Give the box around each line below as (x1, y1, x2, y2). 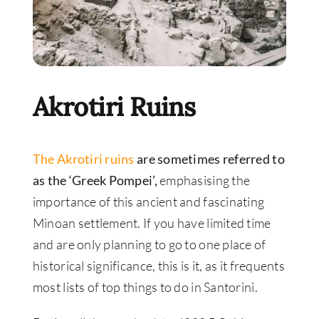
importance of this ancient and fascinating (32, 194, 265, 209)
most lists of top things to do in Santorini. (32, 279, 258, 295)
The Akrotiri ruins (32, 151, 135, 167)
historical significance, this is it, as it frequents (32, 258, 285, 273)
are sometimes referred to (134, 151, 285, 167)
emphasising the (157, 172, 251, 188)
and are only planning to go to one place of (32, 236, 266, 252)
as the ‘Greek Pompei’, (32, 172, 157, 188)
